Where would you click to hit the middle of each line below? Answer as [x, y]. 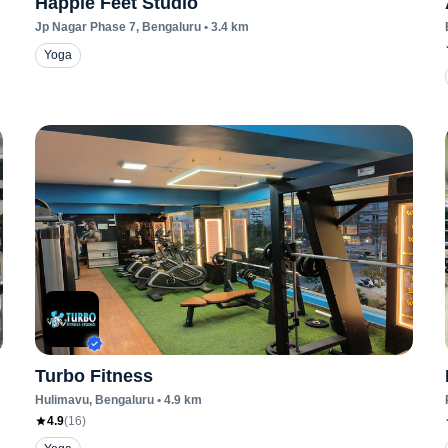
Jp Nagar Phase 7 [85, 27]
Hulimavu [61, 400]
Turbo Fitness [93, 376]
